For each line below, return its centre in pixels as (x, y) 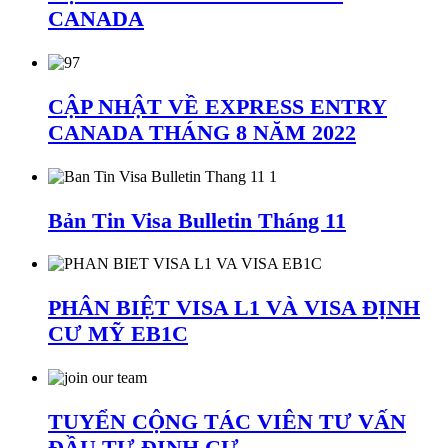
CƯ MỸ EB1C (118, 334)
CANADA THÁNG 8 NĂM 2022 (202, 132)
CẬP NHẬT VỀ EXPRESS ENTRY (217, 106)
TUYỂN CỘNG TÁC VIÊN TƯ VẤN (227, 422)
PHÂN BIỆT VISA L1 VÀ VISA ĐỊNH (234, 308)
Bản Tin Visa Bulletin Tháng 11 (197, 220)
